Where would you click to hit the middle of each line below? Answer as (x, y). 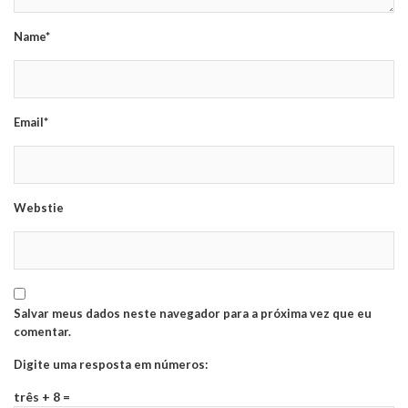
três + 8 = (42, 397)
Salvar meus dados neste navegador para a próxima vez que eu (193, 314)
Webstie (39, 208)
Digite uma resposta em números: (111, 365)
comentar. (42, 332)
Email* (31, 122)
